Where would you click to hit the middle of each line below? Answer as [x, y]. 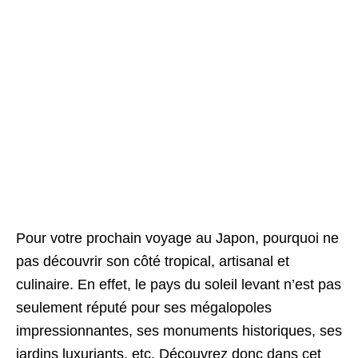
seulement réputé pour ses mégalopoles [144, 308]
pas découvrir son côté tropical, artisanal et [153, 262]
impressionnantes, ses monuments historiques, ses [179, 331]
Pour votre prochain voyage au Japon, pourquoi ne [177, 239]
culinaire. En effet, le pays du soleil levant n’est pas [179, 285]
